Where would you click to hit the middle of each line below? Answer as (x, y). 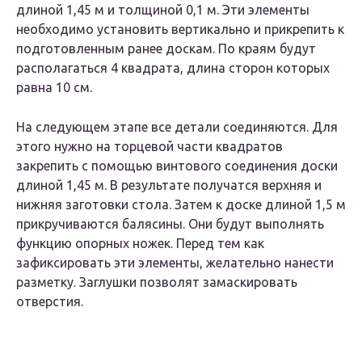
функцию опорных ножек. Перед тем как (140, 244)
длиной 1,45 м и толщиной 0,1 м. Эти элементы (163, 10)
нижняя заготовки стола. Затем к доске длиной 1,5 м (181, 205)
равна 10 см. (54, 88)
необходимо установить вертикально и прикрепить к (180, 29)
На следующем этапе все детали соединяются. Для (177, 127)
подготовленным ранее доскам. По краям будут (166, 49)
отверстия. (50, 302)
